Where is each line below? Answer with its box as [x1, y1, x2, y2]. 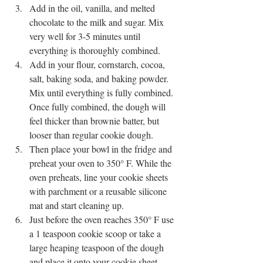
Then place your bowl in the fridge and [29, 142, 174, 155]
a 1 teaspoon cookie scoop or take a [29, 227, 163, 240]
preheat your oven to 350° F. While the [29, 156, 174, 169]
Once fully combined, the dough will [29, 100, 168, 113]
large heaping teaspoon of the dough [29, 241, 166, 254]
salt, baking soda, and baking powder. [29, 72, 171, 85]
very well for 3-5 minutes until [29, 29, 143, 42]
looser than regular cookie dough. [29, 128, 156, 141]
